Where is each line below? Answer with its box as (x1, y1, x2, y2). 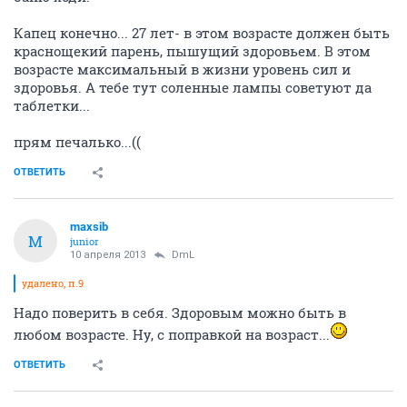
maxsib (70, 220, 108, 233)
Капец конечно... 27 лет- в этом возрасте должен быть (14, 24, 390, 42)
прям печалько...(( (14, 133, 141, 151)
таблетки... (14, 96, 90, 114)
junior (70, 234, 99, 248)
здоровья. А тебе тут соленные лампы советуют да (14, 78, 372, 96)
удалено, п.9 (22, 276, 84, 290)
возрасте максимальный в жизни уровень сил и (14, 60, 351, 78)
